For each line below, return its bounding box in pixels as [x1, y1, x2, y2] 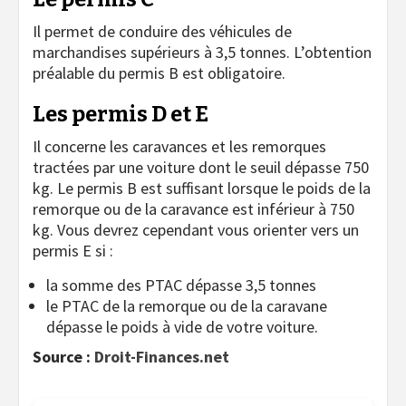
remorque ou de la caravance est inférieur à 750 [33, 198, 354, 220]
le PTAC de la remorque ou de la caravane [46, 295, 327, 317]
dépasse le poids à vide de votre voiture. [46, 316, 318, 338]
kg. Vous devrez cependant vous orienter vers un [33, 219, 359, 241]
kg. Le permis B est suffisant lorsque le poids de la [33, 178, 371, 199]
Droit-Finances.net [94, 346, 229, 368]
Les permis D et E [33, 101, 208, 128]
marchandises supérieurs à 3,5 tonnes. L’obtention [33, 42, 372, 63]
